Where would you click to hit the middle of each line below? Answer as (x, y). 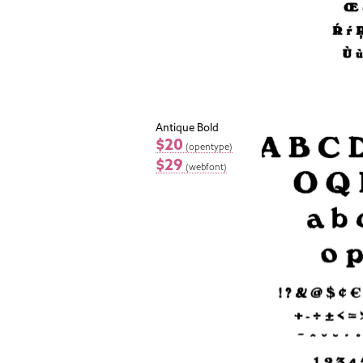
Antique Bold (187, 127)
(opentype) (209, 146)
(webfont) (206, 167)
